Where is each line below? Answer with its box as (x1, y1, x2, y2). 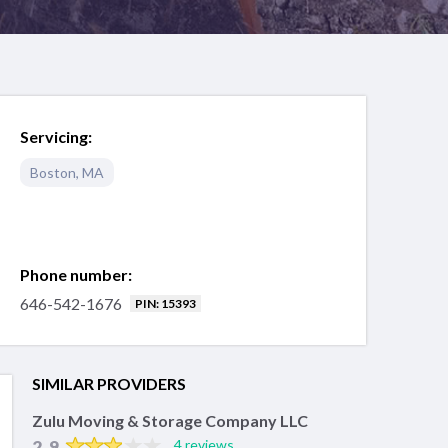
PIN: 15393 (135, 296, 196, 311)
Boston (30, 164, 76, 182)
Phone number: (20, 264, 132, 284)
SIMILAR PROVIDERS (32, 373, 186, 393)
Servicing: (20, 127, 92, 147)
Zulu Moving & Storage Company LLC (32, 410, 308, 430)
